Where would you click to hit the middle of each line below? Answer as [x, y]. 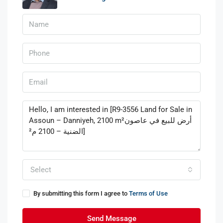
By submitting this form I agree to [81, 193]
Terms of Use [148, 193]
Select [41, 170]
